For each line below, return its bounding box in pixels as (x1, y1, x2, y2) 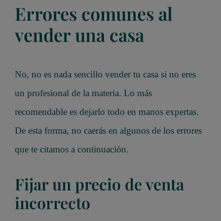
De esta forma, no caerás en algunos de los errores (15, 125, 202, 136)
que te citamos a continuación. (15, 144, 129, 154)
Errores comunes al (15, 1, 173, 26)
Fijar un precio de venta (15, 173, 184, 194)
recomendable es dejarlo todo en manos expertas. (15, 106, 199, 117)
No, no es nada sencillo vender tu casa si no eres (15, 69, 196, 79)
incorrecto (15, 191, 90, 213)
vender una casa (15, 23, 144, 47)
